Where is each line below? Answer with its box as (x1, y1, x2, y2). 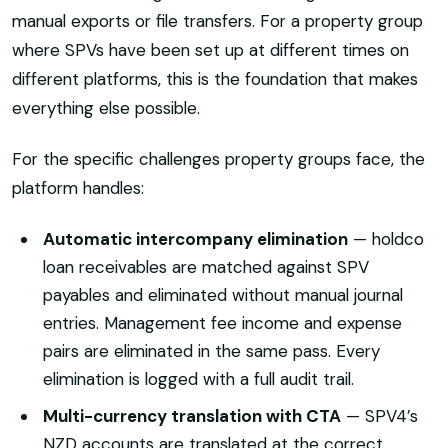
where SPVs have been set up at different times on (12, 39, 409, 62)
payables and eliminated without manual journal (42, 284, 403, 307)
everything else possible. (12, 97, 200, 120)
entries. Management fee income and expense (42, 312, 402, 335)
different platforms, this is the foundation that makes (12, 68, 418, 91)
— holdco (347, 228, 424, 251)
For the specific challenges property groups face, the (12, 148, 425, 171)
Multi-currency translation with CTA (42, 404, 341, 427)
